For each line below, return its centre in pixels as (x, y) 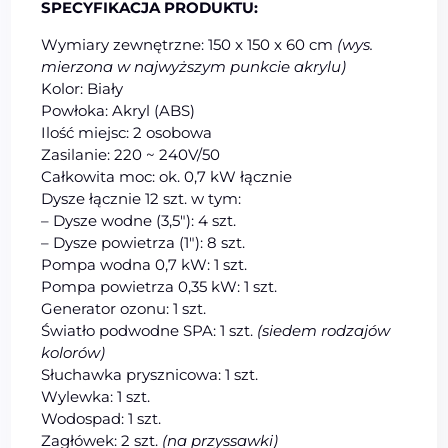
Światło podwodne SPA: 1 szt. (149, 330)
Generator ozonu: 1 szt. (124, 308)
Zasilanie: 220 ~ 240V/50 (131, 154)
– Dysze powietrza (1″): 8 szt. (143, 242)
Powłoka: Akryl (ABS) (118, 110)
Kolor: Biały (82, 88)
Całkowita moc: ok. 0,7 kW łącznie (167, 176)
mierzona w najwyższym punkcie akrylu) (194, 66)
